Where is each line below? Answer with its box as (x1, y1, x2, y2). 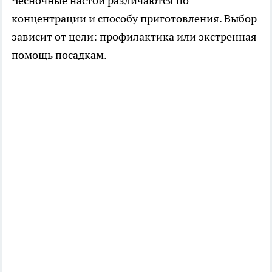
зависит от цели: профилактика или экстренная (12, 29, 257, 44)
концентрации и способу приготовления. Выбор (12, 11, 257, 25)
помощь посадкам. (12, 47, 107, 62)
